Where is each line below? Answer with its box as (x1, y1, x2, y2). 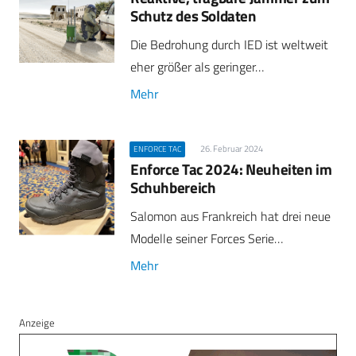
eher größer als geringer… (130, 56, 264, 76)
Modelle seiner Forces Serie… (130, 229, 283, 249)
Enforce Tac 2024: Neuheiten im (130, 157, 332, 181)
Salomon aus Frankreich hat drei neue (130, 207, 331, 226)
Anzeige (19, 315, 55, 331)
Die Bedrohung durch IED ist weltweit (130, 34, 328, 54)
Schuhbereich (130, 176, 216, 199)
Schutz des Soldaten (130, 3, 257, 27)
